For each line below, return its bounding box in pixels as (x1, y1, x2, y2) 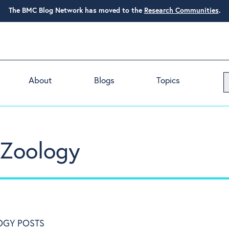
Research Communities (144, 7, 219, 14)
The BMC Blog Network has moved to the (8, 7, 142, 14)
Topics (156, 77, 180, 85)
